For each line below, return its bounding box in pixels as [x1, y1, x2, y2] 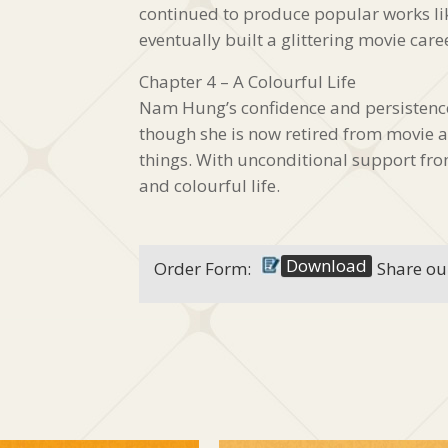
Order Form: [154, 257, 251, 281]
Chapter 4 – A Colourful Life [139, 70, 356, 94]
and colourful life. [139, 174, 280, 198]
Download [286, 254, 367, 278]
